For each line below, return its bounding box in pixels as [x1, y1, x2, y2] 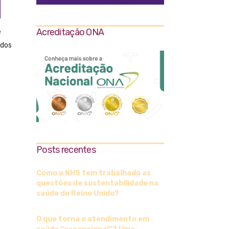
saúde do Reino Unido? [36, 189, 119, 198]
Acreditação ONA [36, 27, 104, 38]
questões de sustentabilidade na [36, 179, 158, 188]
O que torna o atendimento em [36, 215, 149, 224]
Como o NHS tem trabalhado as [36, 169, 151, 178]
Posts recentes [36, 144, 96, 156]
